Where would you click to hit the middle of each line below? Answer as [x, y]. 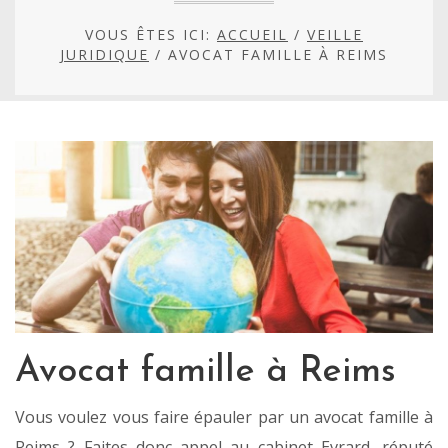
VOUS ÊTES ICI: [151, 35]
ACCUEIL [252, 35]
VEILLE [335, 35]
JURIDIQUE [104, 55]
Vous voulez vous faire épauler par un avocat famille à [224, 417]
